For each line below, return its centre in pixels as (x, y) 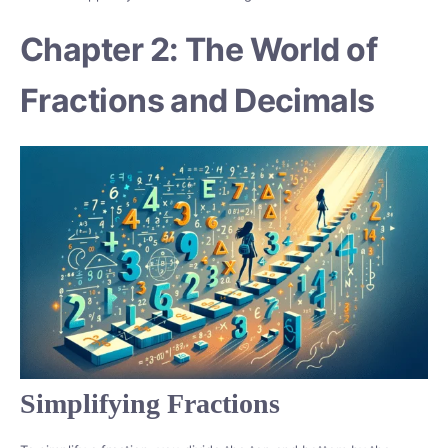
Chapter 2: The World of (199, 49)
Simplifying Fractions (150, 404)
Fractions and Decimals (197, 100)
